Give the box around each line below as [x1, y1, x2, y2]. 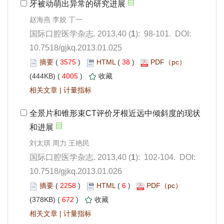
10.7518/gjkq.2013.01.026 [29, 167, 122, 176]
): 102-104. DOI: [135, 153, 195, 162]
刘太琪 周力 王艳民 [29, 139, 89, 147]
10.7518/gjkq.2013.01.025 [29, 43, 122, 52]
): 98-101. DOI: [135, 29, 191, 38]
